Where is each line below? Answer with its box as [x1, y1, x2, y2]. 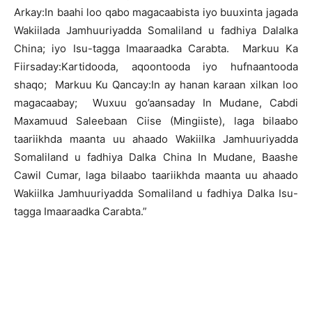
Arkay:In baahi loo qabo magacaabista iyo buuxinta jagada [14, 6, 298, 19]
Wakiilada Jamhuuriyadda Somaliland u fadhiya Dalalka [14, 24, 298, 37]
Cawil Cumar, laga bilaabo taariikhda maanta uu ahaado [14, 169, 298, 182]
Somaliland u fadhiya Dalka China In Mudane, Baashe [14, 150, 298, 164]
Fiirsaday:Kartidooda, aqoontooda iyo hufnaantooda [14, 60, 298, 73]
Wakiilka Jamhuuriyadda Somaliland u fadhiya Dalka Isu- [14, 187, 298, 200]
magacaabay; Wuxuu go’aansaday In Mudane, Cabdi [14, 96, 298, 109]
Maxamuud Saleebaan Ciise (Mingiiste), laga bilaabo [14, 114, 298, 127]
